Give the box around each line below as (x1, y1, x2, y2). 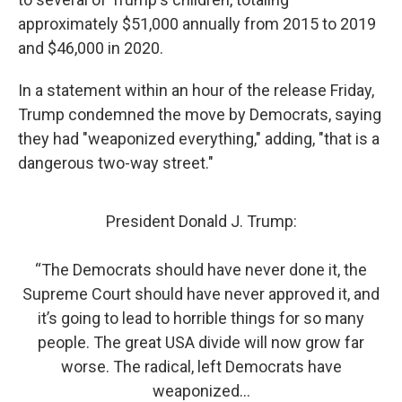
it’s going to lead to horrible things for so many (38, 309, 364, 328)
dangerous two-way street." (18, 153, 214, 172)
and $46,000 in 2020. (18, 39, 163, 57)
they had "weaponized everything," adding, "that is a (18, 129, 380, 148)
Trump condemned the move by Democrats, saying (18, 105, 381, 124)
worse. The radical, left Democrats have (60, 357, 342, 376)
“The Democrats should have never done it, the (35, 260, 367, 279)
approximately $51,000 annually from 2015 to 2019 (18, 14, 376, 33)
